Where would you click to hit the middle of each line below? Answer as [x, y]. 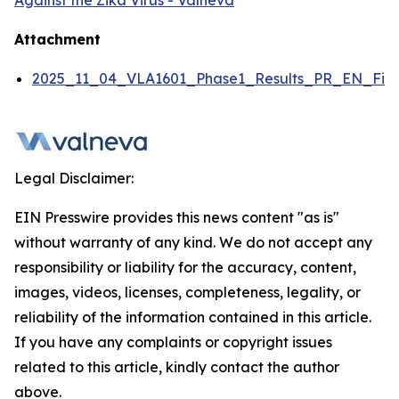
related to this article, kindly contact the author [177, 367]
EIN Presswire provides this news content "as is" [177, 217]
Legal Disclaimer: [74, 178]
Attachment [57, 39]
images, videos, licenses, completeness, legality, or [187, 292]
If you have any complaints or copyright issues [173, 342]
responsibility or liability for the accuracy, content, [185, 267]
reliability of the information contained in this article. [193, 317]
